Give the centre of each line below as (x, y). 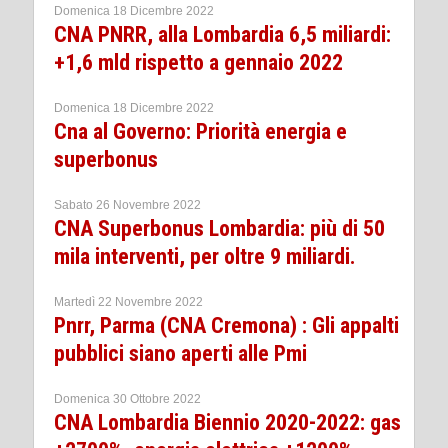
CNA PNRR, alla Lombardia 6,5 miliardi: (222, 34)
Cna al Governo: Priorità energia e (200, 131)
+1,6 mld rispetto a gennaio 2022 (198, 62)
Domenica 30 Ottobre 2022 (127, 398)
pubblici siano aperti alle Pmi (180, 353)
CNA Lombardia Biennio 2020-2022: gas (227, 422)
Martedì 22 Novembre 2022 (128, 301)
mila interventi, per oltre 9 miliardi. (205, 256)
